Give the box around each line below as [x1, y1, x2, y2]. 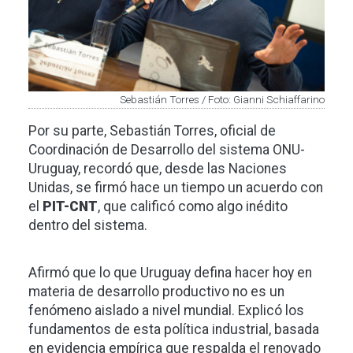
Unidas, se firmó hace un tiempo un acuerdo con [28, 180, 323, 196]
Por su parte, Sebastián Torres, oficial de [28, 123, 276, 139]
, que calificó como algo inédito [98, 199, 288, 215]
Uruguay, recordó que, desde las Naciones [28, 161, 287, 177]
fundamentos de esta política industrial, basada [28, 321, 319, 338]
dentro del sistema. [28, 217, 147, 234]
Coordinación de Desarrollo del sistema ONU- [28, 142, 305, 158]
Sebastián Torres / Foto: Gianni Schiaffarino [120, 93, 325, 106]
